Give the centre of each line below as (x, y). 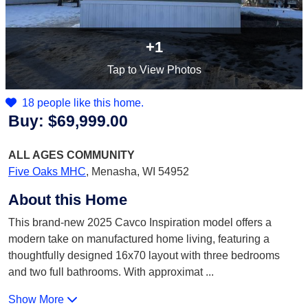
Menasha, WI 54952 (140, 172)
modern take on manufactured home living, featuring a (139, 239)
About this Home (68, 200)
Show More (37, 299)
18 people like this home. (83, 103)
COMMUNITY (101, 155)
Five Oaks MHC (47, 172)
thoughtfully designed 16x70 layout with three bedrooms (144, 255)
